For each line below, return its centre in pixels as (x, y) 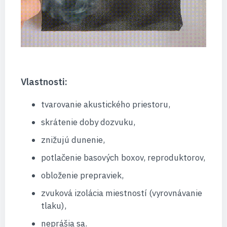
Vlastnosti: (44, 82)
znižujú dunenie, (73, 140)
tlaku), (53, 205)
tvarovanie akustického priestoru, (105, 104)
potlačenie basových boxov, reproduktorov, (123, 157)
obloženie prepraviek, (82, 175)
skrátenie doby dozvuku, (88, 122)
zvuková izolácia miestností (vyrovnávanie (121, 193)
